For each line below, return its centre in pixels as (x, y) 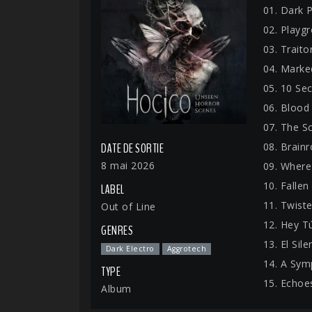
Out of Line (128, 207)
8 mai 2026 (128, 166)
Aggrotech (187, 249)
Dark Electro (130, 249)
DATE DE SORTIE (132, 149)
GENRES (117, 231)
